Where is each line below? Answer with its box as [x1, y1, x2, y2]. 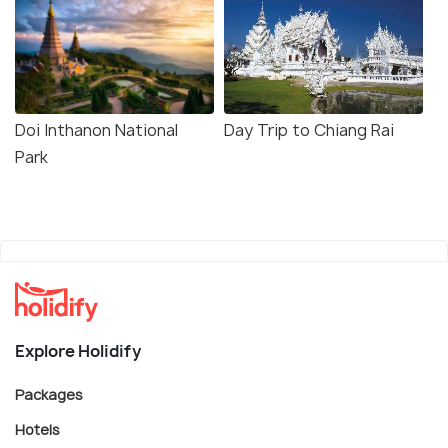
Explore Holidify [15, 340, 141, 363]
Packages [15, 384, 83, 404]
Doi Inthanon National [15, 119, 178, 142]
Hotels [15, 419, 60, 439]
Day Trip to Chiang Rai [224, 119, 394, 142]
